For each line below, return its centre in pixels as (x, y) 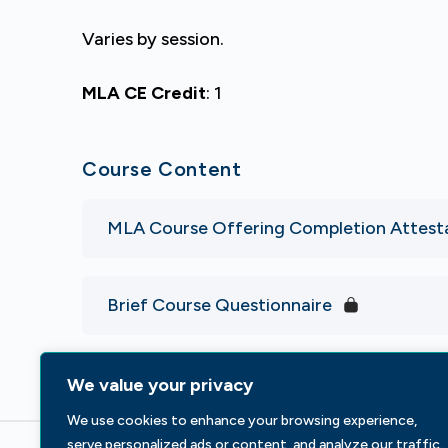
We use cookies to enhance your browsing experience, (242, 420)
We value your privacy (160, 385)
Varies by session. (153, 39)
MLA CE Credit (144, 93)
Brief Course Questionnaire (219, 305)
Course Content (162, 169)
